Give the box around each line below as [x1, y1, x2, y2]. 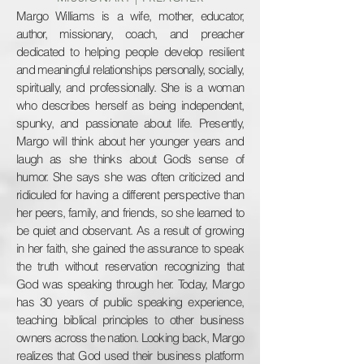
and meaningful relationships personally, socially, [16, 62, 244, 77]
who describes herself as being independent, [16, 97, 244, 113]
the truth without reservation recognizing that [16, 258, 244, 274]
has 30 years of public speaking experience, [16, 294, 244, 310]
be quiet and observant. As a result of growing [16, 223, 244, 238]
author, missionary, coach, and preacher [16, 26, 244, 41]
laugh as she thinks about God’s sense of [16, 151, 244, 167]
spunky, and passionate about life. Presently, [16, 115, 244, 131]
